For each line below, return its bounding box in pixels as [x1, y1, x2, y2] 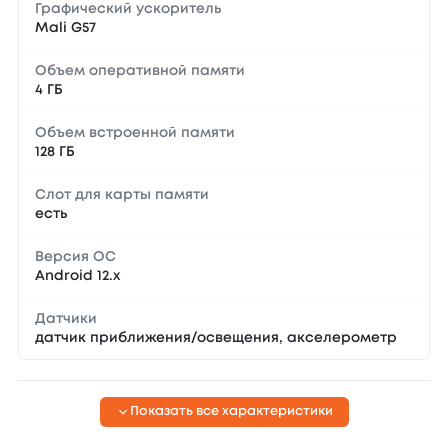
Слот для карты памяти [35, 189, 209, 201]
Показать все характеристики [129, 406, 333, 417]
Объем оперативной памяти [35, 65, 245, 77]
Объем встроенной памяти [35, 127, 235, 139]
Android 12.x [35, 270, 120, 282]
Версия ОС [35, 251, 116, 263]
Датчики [35, 313, 97, 325]
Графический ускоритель [35, 3, 221, 15]
